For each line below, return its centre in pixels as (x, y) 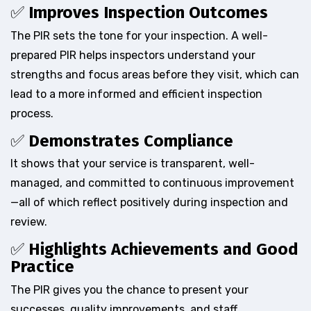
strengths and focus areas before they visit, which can (155, 74)
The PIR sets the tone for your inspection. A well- (139, 35)
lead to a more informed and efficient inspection (136, 94)
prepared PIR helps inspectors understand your (133, 55)
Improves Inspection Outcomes (148, 13)
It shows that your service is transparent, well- (133, 164)
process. (32, 113)
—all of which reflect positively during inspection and (149, 203)
